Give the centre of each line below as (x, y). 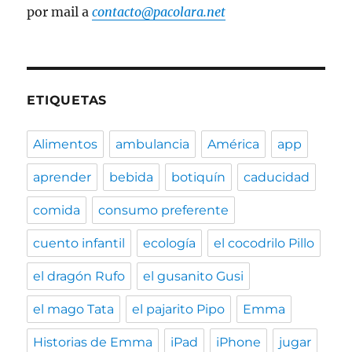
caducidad (277, 178)
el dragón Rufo (79, 277)
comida (57, 211)
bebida (132, 178)
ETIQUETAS (67, 101)
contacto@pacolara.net (159, 12)
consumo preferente (164, 211)
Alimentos (66, 145)
